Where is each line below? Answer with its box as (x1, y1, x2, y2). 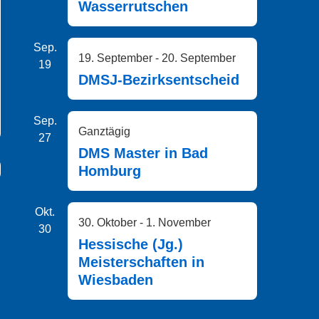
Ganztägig (78, 125, 130, 137)
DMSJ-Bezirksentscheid (78, 71, 239, 88)
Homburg (78, 162, 141, 179)
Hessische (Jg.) (78, 236, 183, 252)
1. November (146, 216, 211, 229)
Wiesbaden (78, 271, 153, 288)
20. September (162, 51, 236, 64)
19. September (78, 51, 152, 64)
